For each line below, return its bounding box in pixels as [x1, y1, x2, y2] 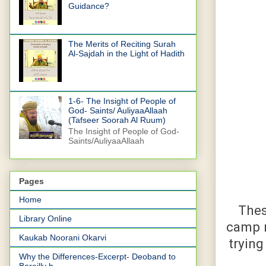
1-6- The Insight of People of [68, 96, 176, 106]
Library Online [19, 214, 72, 224]
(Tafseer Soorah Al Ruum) [68, 115, 166, 125]
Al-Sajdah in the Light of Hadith [68, 49, 185, 59]
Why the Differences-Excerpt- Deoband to [19, 252, 176, 262]
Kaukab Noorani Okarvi [19, 233, 106, 243]
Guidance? [68, 1, 109, 11]
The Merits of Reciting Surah [68, 39, 176, 49]
